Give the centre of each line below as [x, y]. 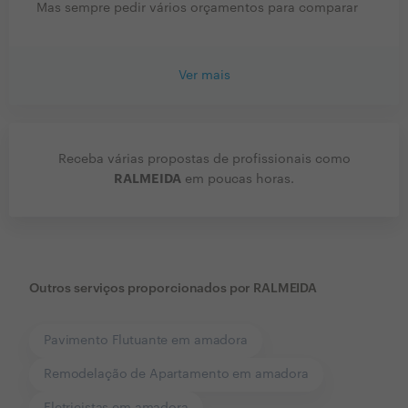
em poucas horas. [238, 180]
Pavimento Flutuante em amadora [146, 341]
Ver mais [204, 76]
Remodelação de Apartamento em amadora [176, 375]
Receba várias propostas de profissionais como [204, 160]
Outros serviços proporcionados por [140, 289]
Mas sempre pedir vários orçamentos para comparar [197, 9]
